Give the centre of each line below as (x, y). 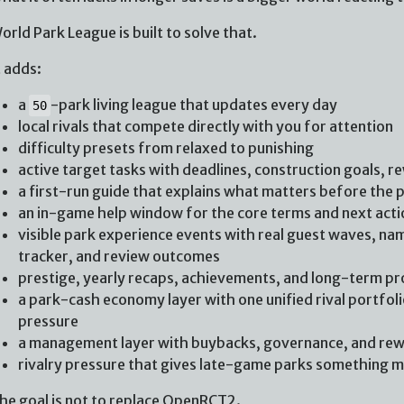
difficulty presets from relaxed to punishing (165, 147)
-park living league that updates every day (193, 104)
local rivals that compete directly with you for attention (205, 126)
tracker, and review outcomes (119, 256)
